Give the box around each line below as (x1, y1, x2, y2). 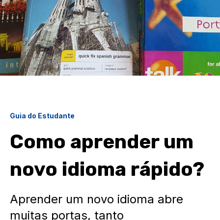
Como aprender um (10, 130, 193, 153)
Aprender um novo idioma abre (10, 192, 183, 206)
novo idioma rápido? (10, 158, 204, 181)
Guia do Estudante (10, 111, 75, 120)
